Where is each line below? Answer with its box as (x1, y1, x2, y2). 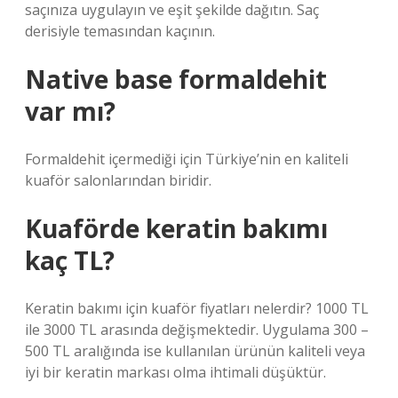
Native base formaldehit (25, 62, 327, 96)
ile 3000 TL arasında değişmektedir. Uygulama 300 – (25, 320, 369, 339)
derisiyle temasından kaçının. (25, 21, 215, 41)
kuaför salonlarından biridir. (25, 171, 211, 190)
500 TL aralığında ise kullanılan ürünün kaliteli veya (25, 341, 365, 361)
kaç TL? (25, 243, 115, 277)
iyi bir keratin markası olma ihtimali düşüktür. (25, 362, 326, 382)
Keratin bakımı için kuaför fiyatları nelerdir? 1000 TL (25, 298, 369, 318)
